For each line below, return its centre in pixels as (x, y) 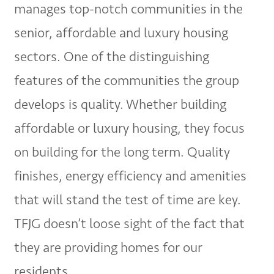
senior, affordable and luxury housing (121, 32)
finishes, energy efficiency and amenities (131, 176)
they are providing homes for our (109, 247)
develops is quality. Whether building (120, 104)
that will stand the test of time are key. (128, 199)
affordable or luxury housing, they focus (130, 128)
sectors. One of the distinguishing (112, 56)
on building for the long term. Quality (122, 152)
